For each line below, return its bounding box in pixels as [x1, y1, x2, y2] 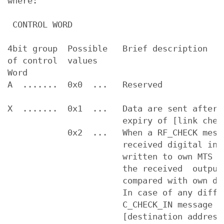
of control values [7, 55, 97, 65]
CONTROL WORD [7, 19, 72, 29]
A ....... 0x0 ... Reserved [7, 79, 162, 89]
